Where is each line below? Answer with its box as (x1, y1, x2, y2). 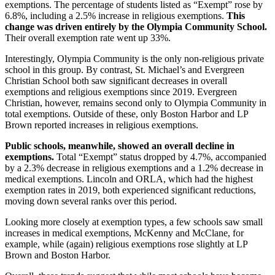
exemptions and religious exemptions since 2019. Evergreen (5, 86, 237, 97)
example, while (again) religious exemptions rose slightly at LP (5, 238, 247, 249)
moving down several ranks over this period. (5, 195, 177, 206)
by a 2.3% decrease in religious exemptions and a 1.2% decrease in (5, 162, 263, 173)
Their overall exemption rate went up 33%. (5, 32, 171, 43)
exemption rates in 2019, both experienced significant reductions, (5, 184, 256, 195)
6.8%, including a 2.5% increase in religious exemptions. (5, 10, 227, 21)
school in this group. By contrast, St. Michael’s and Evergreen (5, 64, 244, 75)
